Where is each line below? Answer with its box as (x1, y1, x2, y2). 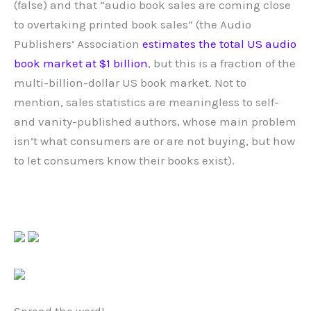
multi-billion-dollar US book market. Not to (14, 75, 246, 90)
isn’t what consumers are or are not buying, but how (14, 133, 295, 148)
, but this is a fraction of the (148, 56, 296, 70)
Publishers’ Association (14, 36, 142, 51)
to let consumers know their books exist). (14, 153, 235, 167)
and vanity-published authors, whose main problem (14, 114, 296, 128)
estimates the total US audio (142, 36, 296, 51)
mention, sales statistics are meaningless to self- (14, 94, 279, 109)
